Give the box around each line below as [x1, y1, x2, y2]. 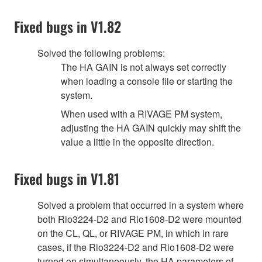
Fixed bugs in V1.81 [14, 167, 119, 189]
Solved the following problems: [37, 46, 165, 60]
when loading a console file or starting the [61, 74, 233, 88]
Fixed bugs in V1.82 [14, 15, 121, 37]
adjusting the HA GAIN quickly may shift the [61, 120, 241, 135]
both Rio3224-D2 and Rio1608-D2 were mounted [37, 212, 242, 226]
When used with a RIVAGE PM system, [61, 106, 222, 120]
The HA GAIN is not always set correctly [61, 60, 226, 74]
